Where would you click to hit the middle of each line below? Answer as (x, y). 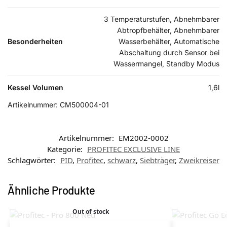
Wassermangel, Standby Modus (166, 64)
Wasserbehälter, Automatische (169, 42)
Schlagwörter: (33, 160)
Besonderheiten (35, 42)
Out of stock (90, 212)
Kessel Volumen (35, 88)
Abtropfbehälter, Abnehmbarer (168, 30)
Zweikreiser (199, 160)
